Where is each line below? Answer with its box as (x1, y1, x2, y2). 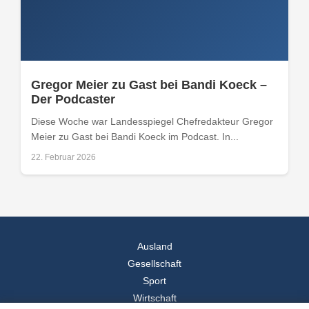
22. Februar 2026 (31, 152, 96, 162)
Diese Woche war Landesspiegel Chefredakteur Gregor (31, 115, 273, 127)
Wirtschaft (132, 292, 177, 303)
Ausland (137, 241, 172, 252)
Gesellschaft (128, 258, 181, 269)
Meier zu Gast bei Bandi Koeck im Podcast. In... (31, 130, 239, 142)
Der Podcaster (31, 92, 115, 106)
